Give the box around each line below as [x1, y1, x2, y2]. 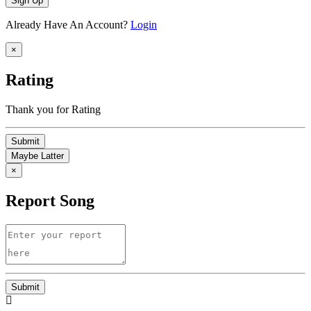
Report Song [6, 191, 94, 210]
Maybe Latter [11, 150, 64, 161]
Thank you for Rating [6, 103, 101, 115]
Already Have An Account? [6, 19, 131, 31]
